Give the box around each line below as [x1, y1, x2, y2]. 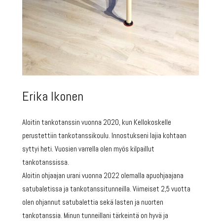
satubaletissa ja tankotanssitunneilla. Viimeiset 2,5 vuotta [22, 184, 190, 193]
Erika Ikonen [22, 88, 83, 105]
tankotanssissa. [22, 157, 69, 167]
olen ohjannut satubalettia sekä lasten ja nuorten [22, 197, 163, 207]
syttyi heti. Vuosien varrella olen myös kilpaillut [22, 144, 154, 153]
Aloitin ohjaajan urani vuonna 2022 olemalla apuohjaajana [22, 170, 184, 180]
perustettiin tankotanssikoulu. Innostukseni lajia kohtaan [22, 130, 186, 140]
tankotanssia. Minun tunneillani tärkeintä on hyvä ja [22, 210, 168, 220]
